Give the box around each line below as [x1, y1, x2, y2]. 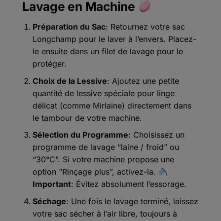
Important [32, 179, 71, 189]
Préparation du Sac [32, 21, 106, 32]
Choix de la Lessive [32, 75, 107, 86]
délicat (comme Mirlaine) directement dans [32, 100, 191, 110]
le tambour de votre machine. [32, 112, 142, 123]
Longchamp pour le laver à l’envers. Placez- [32, 34, 196, 44]
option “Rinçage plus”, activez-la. [32, 167, 158, 177]
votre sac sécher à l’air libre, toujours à [32, 208, 177, 219]
